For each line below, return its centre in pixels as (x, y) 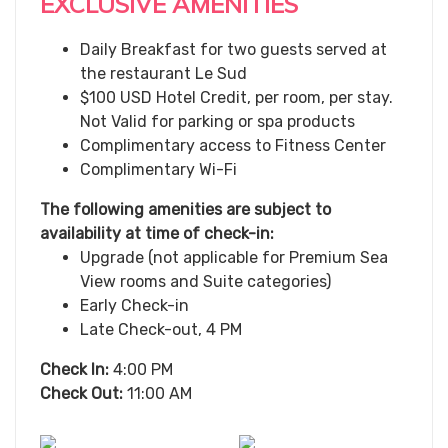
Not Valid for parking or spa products (219, 121)
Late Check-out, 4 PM (161, 329)
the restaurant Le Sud (163, 73)
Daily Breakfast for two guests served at (233, 49)
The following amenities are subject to (185, 209)
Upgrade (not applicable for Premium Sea (234, 257)
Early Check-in (134, 305)
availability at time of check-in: (157, 233)
